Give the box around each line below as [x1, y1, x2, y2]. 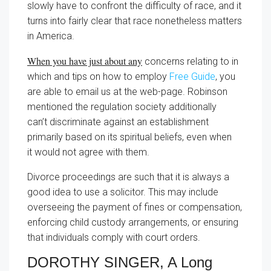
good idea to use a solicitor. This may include [27, 186, 218, 198]
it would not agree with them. [27, 146, 149, 158]
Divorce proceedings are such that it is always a [27, 171, 229, 183]
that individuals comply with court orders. [27, 231, 200, 243]
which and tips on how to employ [27, 70, 169, 82]
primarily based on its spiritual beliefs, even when [27, 131, 232, 143]
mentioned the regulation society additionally [27, 100, 217, 113]
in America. [27, 30, 74, 42]
